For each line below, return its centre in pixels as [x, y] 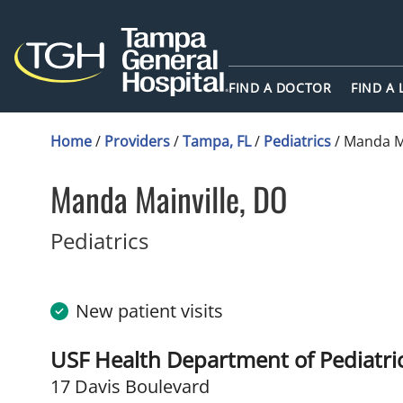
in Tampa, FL [210, 240]
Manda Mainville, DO [169, 198]
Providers [137, 141]
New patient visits [149, 311]
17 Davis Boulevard [130, 386]
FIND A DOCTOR [280, 88]
